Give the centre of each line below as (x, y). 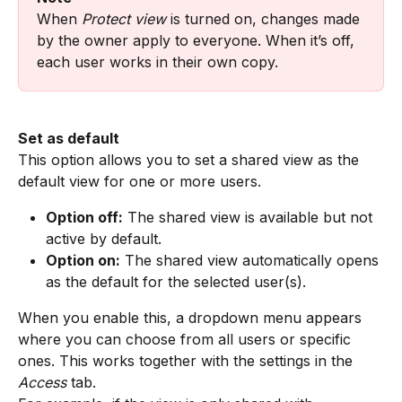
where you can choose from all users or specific (187, 340)
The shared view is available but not (250, 218)
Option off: (84, 218)
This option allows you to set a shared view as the (191, 160)
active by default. (104, 239)
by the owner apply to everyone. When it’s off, (198, 40)
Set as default (69, 139)
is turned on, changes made (265, 18)
